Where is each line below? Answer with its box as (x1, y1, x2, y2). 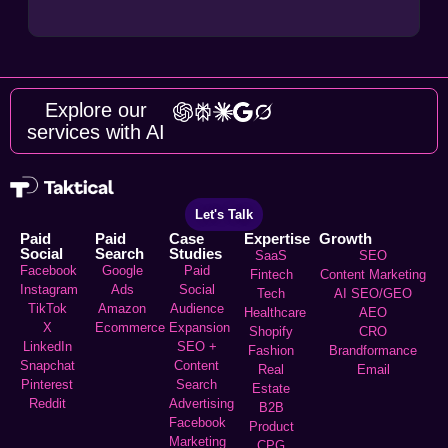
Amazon (98, 301, 146, 317)
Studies (169, 245, 223, 263)
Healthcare (244, 305, 307, 321)
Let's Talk (195, 207, 253, 223)
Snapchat (20, 358, 75, 374)
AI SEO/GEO (334, 286, 413, 302)
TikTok (27, 301, 67, 317)
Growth (318, 230, 372, 248)
